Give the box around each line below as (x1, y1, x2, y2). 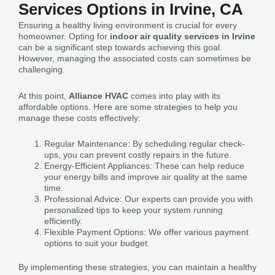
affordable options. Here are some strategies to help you (18, 101, 238, 112)
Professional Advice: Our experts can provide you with (44, 194, 253, 204)
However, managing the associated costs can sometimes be (18, 53, 251, 63)
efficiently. (44, 216, 82, 226)
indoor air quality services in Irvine (110, 31, 255, 41)
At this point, (18, 90, 69, 101)
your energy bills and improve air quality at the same (44, 172, 247, 182)
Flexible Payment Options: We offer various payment (44, 227, 249, 237)
